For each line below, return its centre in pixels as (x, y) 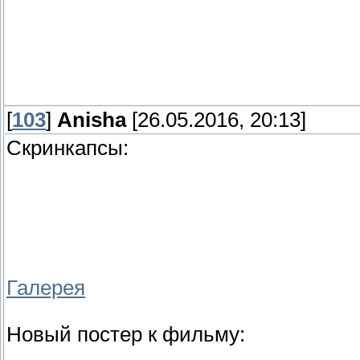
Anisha (92, 120)
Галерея (46, 288)
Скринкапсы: (67, 148)
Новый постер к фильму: (126, 335)
